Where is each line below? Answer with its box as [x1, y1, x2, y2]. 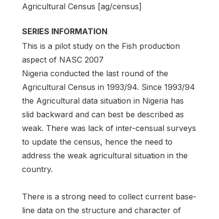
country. [22, 164, 53, 175]
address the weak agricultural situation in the [22, 151, 188, 161]
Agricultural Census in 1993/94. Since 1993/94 [22, 82, 195, 92]
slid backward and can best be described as [22, 109, 184, 120]
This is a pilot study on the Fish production [22, 41, 180, 51]
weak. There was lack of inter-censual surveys [22, 123, 196, 133]
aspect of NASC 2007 [22, 55, 104, 65]
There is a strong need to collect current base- [22, 191, 197, 201]
